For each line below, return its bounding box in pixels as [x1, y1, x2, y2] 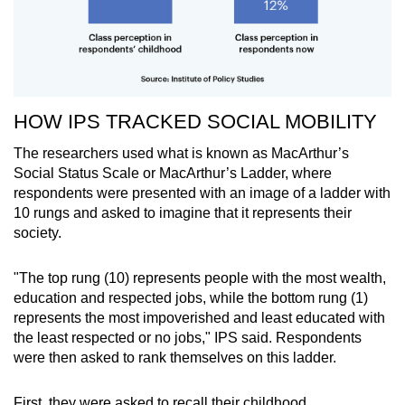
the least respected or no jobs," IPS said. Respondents [14, 330, 362, 346]
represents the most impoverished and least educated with [14, 310, 385, 326]
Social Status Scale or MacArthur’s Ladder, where [14, 165, 332, 182]
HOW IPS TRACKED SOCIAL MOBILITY [14, 110, 377, 134]
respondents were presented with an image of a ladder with [14, 185, 391, 202]
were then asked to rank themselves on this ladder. [14, 350, 336, 366]
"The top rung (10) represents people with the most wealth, [14, 270, 386, 287]
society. [14, 225, 65, 241]
